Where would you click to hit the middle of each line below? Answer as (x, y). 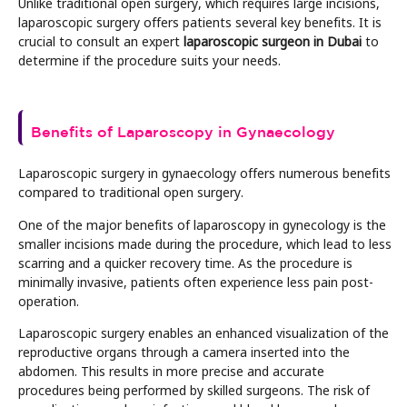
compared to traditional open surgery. (136, 192)
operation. (52, 300)
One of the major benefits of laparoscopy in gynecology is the (202, 224)
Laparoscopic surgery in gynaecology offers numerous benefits (204, 173)
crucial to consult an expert (101, 40)
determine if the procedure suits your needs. (149, 60)
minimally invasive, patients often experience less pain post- (196, 281)
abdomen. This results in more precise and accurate (171, 370)
